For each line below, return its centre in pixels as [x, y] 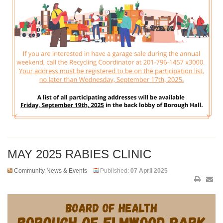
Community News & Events [51, 171]
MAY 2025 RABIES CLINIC [79, 154]
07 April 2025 [149, 171]
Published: [115, 171]
